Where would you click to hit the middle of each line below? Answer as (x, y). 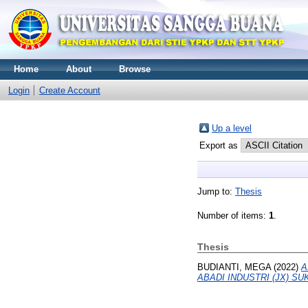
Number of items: (233, 216)
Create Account (70, 90)
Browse (135, 69)
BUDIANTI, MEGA (234, 267)
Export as (220, 145)
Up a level (232, 128)
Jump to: (216, 191)
